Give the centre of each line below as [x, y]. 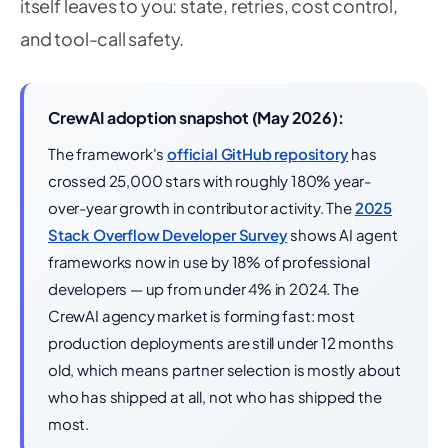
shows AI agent [342, 234]
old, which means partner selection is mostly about [225, 369]
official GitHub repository [258, 153]
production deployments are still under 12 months [221, 342]
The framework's [108, 153]
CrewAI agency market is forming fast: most [201, 315]
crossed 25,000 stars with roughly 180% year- [210, 180]
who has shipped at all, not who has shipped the [215, 396]
